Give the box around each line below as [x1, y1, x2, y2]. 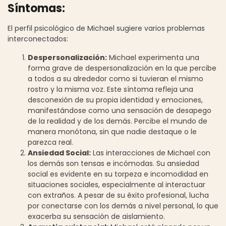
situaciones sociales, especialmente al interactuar [28, 179, 205, 190]
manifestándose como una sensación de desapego [28, 105, 211, 116]
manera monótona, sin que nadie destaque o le [28, 126, 197, 137]
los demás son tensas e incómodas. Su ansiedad [28, 158, 199, 168]
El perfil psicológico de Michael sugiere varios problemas [8, 23, 205, 33]
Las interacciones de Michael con [91, 147, 210, 158]
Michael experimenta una [107, 52, 199, 63]
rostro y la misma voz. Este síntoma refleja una [28, 84, 193, 94]
